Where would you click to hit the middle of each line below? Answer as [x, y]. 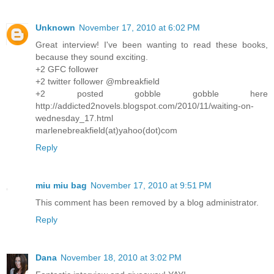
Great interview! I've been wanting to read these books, [152, 44]
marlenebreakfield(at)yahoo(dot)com [106, 130]
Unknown [55, 27]
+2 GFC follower [67, 69]
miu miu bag [61, 185]
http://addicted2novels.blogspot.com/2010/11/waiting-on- [145, 106]
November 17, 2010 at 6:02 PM [139, 27]
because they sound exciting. [92, 57]
